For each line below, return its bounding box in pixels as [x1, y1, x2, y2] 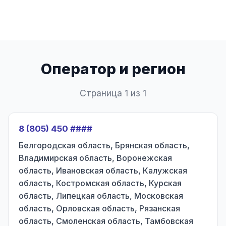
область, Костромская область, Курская [19, 178, 182, 188]
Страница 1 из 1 [80, 88, 146, 98]
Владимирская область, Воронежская [19, 153, 172, 163]
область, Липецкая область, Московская [19, 191, 183, 201]
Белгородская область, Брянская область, [19, 140, 190, 150]
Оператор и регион [40, 60, 186, 78]
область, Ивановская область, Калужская [19, 165, 187, 176]
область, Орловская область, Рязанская [19, 203, 180, 213]
